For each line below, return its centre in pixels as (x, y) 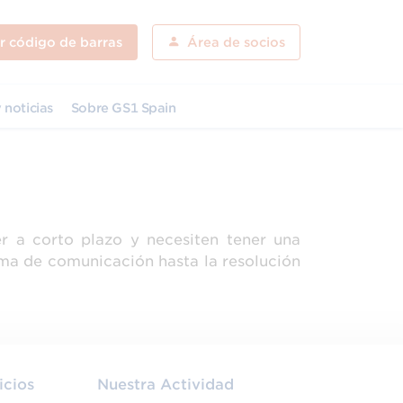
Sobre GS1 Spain (123, 108)
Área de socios (236, 42)
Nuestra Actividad (166, 385)
